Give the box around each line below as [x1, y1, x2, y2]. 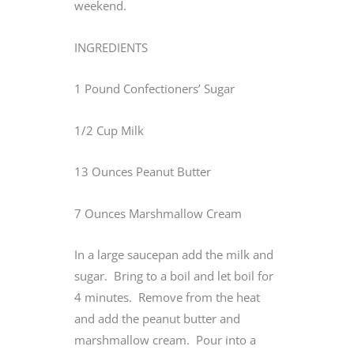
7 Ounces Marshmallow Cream [74, 205, 242, 221]
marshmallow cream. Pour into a [74, 332, 256, 348]
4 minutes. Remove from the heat [74, 289, 260, 306]
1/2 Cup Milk [74, 122, 144, 138]
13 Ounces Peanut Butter [74, 164, 211, 180]
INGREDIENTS [74, 39, 148, 55]
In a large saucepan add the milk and [74, 247, 273, 263]
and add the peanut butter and [74, 311, 240, 327]
